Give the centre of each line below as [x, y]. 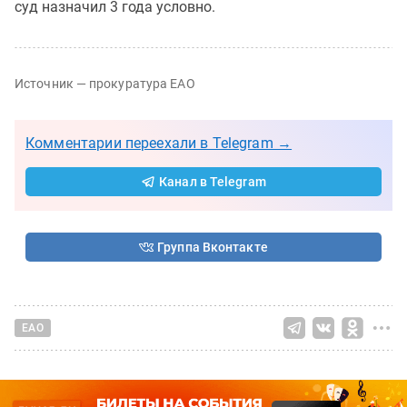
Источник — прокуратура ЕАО [105, 83]
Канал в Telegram [213, 181]
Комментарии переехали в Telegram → [159, 143]
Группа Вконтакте [213, 247]
